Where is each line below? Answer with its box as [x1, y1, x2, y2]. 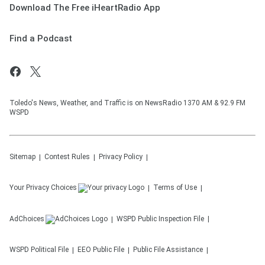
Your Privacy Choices [9, 183, 77, 192]
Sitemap [9, 152, 35, 161]
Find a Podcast [9, 33, 72, 44]
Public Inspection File [138, 214, 204, 223]
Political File [31, 245, 69, 254]
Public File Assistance [133, 245, 203, 254]
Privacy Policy [99, 152, 143, 161]
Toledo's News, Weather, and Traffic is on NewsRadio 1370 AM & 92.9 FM [9, 98, 245, 107]
